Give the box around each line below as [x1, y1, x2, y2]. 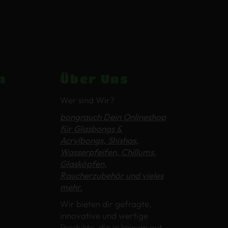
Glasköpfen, [60, 158, 107, 169]
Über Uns [60, 71, 129, 85]
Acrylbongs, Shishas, [60, 134, 138, 146]
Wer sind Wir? [60, 94, 115, 105]
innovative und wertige [60, 210, 148, 221]
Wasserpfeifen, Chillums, [60, 146, 156, 157]
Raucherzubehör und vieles [60, 169, 163, 181]
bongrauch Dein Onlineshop [60, 111, 166, 122]
